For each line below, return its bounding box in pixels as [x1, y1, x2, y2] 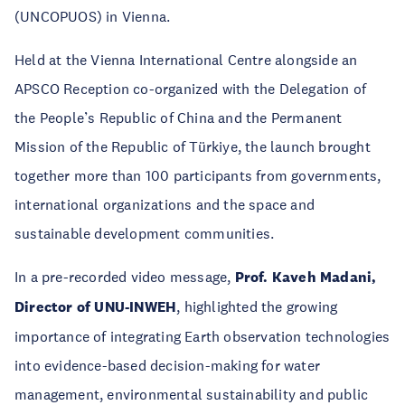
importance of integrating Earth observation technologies [14, 326, 391, 345]
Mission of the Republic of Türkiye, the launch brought [14, 137, 371, 155]
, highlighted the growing [176, 297, 338, 316]
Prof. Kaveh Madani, [234, 267, 377, 287]
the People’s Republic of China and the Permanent [14, 108, 343, 127]
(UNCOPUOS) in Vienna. [14, 6, 171, 25]
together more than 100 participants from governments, [14, 165, 381, 184]
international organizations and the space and [14, 194, 316, 213]
